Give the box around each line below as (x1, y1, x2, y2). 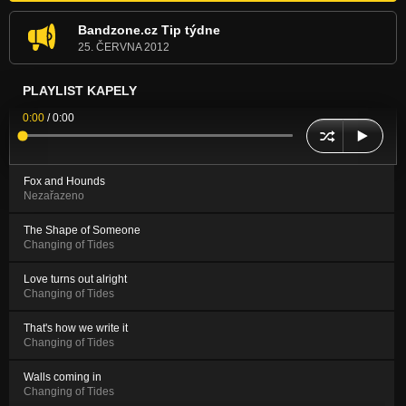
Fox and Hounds (24, 174, 105, 188)
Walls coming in (24, 370, 101, 383)
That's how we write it (24, 321, 128, 334)
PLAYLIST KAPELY (23, 82, 137, 98)
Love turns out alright (24, 272, 127, 285)
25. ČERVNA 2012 (78, 40, 169, 53)
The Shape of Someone (24, 223, 140, 237)
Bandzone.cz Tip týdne (78, 22, 220, 37)
